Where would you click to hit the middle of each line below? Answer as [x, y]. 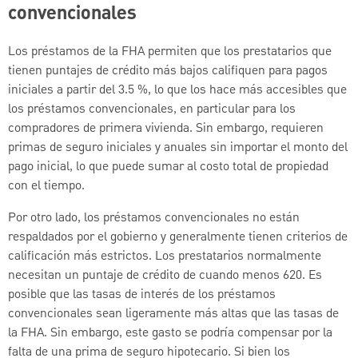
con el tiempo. [46, 186]
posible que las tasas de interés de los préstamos [142, 294]
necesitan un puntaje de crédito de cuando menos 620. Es [165, 275]
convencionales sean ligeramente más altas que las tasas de [173, 314]
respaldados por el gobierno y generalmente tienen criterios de [178, 237]
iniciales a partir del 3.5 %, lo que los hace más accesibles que [177, 90]
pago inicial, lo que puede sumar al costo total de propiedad [168, 167]
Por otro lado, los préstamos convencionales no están [154, 218]
